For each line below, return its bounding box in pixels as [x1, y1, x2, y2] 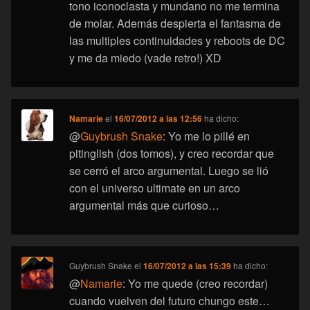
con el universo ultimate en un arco [69, 180, 241, 197]
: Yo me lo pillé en [163, 128, 250, 145]
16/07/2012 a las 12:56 [114, 112, 203, 125]
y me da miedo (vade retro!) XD [69, 50, 222, 66]
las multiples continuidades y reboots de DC [69, 33, 286, 49]
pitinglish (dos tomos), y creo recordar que [69, 145, 275, 162]
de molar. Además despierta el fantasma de [69, 15, 282, 32]
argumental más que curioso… [69, 197, 220, 214]
